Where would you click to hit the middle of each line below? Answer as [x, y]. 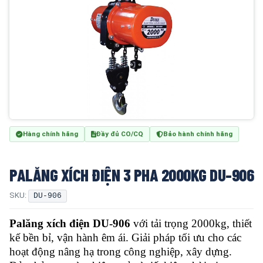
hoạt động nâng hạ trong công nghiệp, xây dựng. [121, 252]
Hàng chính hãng [50, 134]
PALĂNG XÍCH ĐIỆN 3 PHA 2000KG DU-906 [131, 175]
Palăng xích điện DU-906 [71, 223]
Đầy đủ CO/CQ [120, 134]
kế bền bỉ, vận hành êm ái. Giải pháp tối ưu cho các [125, 237]
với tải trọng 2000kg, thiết [193, 223]
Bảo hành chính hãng [198, 134]
